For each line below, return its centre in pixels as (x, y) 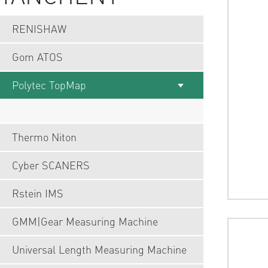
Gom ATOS (37, 57)
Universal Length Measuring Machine (99, 249)
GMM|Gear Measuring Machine (85, 221)
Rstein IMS (38, 193)
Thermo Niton (44, 137)
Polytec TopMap (49, 85)
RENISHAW (39, 29)
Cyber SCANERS (51, 165)
